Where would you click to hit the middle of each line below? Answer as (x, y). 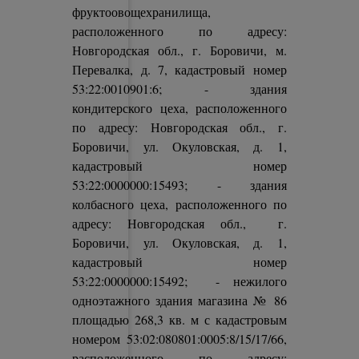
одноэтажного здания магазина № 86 (179, 300)
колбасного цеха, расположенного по (179, 204)
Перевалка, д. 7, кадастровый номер (179, 69)
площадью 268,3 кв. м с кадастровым (179, 319)
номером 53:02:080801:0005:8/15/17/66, (179, 339)
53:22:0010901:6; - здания (179, 89)
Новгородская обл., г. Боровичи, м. (179, 50)
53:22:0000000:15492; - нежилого (179, 281)
